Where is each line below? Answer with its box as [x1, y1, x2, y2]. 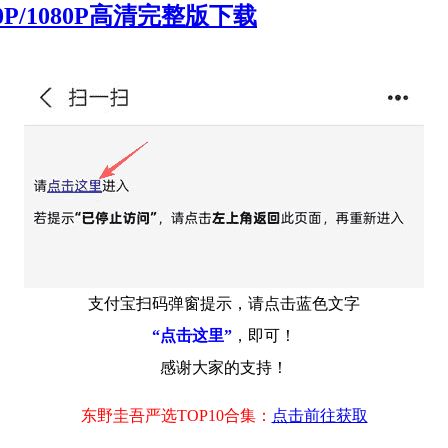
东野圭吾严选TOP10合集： [80, 406, 272, 424]
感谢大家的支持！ [160, 358, 288, 376]
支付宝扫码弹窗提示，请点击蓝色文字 [88, 294, 360, 312]
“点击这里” [152, 326, 232, 344]
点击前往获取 [271, 406, 368, 424]
